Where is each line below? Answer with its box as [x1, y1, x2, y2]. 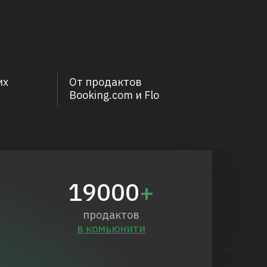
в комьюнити [76, 222, 145, 235]
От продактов [69, 75, 142, 89]
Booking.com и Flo [69, 88, 159, 102]
